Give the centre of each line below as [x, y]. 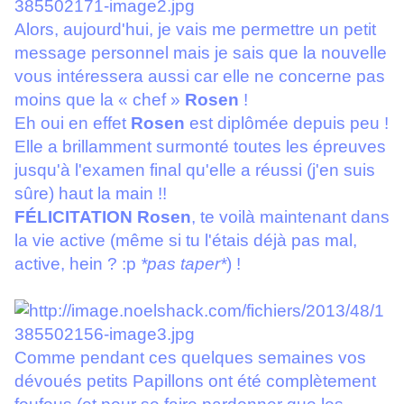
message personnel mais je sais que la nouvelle [201, 53]
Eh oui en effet [73, 124]
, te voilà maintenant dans [290, 217]
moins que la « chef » [100, 100]
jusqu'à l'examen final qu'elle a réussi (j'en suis [195, 170]
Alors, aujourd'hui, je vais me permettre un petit [195, 30]
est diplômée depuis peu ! [287, 124]
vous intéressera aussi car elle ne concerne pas [200, 77]
